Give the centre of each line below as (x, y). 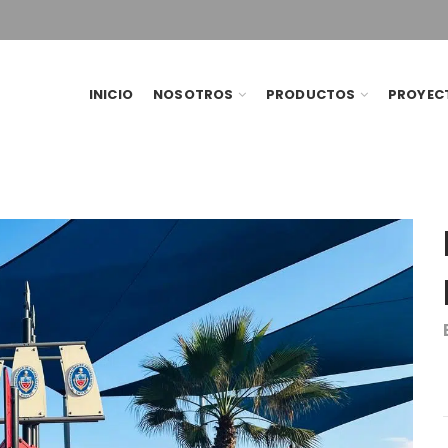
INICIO (111, 94)
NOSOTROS (193, 94)
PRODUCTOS (310, 94)
